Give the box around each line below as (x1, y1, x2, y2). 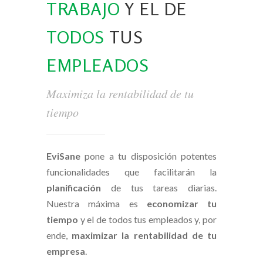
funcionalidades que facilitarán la (46, 166, 217, 178)
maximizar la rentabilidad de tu (72, 230, 217, 241)
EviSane (46, 150, 80, 162)
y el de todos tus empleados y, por (78, 214, 217, 225)
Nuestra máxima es (46, 198, 147, 210)
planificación (46, 182, 101, 194)
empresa (46, 245, 85, 257)
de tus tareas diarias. (101, 182, 217, 194)
